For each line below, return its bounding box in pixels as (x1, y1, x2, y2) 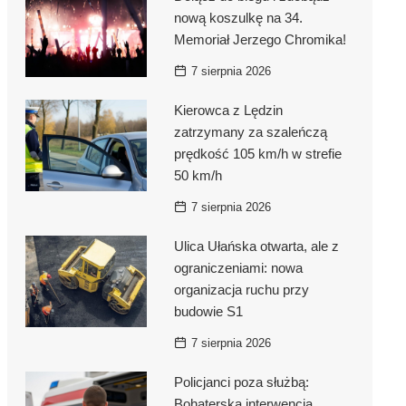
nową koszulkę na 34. (173, 10, 303, 26)
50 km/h (173, 168, 222, 184)
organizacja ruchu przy (173, 282, 309, 298)
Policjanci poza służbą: (173, 374, 309, 391)
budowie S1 (173, 304, 243, 320)
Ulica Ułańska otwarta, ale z (173, 238, 339, 255)
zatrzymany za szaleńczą (173, 124, 327, 140)
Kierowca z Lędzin (173, 102, 283, 119)
